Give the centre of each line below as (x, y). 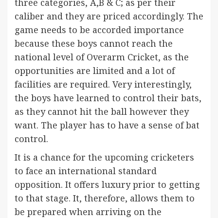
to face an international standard (86, 171)
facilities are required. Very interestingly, (103, 84)
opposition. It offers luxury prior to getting (107, 184)
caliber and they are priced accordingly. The (109, 16)
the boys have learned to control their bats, (108, 98)
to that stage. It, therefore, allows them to (105, 198)
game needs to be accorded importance (99, 30)
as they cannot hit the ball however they (102, 111)
